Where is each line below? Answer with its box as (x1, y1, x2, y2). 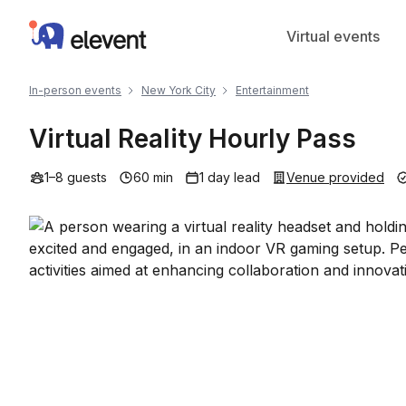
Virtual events (285, 27, 380, 45)
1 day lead (199, 169, 260, 185)
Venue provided (286, 169, 384, 185)
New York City (141, 83, 216, 97)
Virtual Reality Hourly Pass (29, 123, 356, 154)
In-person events (29, 83, 121, 97)
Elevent (28, 21, 79, 39)
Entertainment (236, 83, 309, 97)
